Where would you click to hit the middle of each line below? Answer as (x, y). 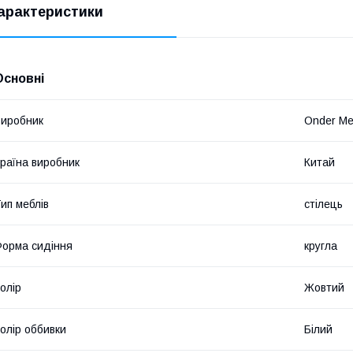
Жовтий (324, 287)
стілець (323, 204)
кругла (321, 245)
